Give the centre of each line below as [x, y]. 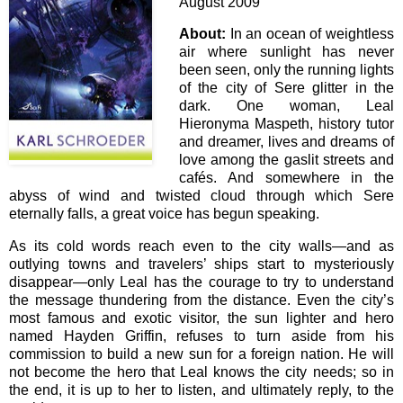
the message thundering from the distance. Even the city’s [201, 300]
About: [202, 34]
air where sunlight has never [287, 52]
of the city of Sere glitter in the [287, 88]
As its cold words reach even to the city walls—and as [201, 246]
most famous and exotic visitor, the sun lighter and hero [201, 318]
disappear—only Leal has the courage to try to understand [201, 282]
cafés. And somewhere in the [287, 178]
